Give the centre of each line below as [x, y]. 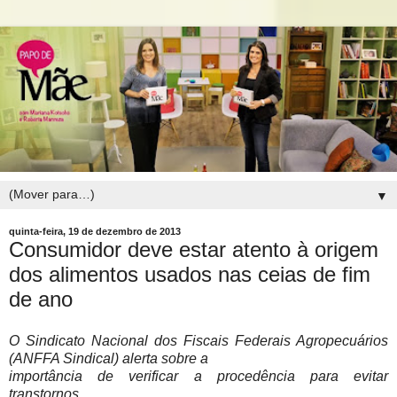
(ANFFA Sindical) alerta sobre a [109, 359]
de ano [41, 299]
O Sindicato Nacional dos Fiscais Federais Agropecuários [198, 341]
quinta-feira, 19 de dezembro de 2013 [95, 232]
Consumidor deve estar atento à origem [194, 249]
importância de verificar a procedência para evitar [198, 377]
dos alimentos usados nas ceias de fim [190, 274]
